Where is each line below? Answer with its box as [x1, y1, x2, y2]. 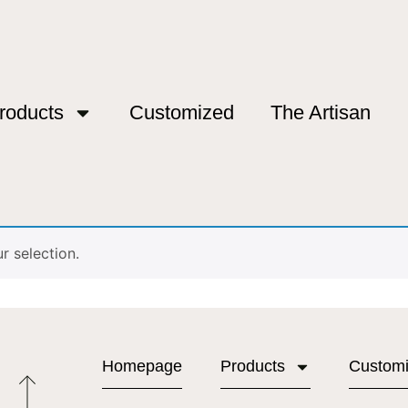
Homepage [102, 357, 183, 376]
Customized [129, 100, 235, 124]
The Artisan [270, 100, 372, 124]
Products [220, 357, 286, 376]
